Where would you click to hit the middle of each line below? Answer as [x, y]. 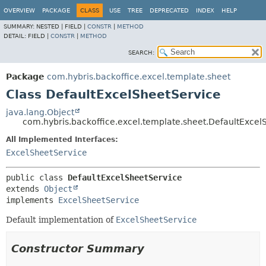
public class [37, 178]
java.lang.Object [40, 112]
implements [32, 200]
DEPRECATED [169, 10]
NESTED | [50, 26]
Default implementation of [61, 220]
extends [25, 189]
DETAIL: [16, 36]
